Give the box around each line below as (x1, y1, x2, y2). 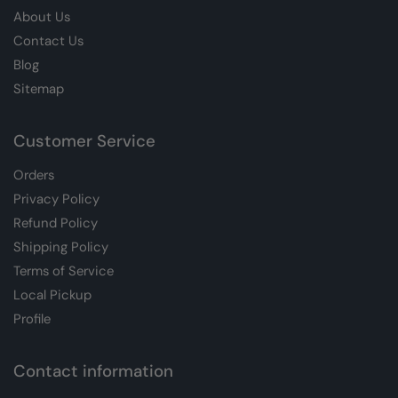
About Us (13, 8, 70, 26)
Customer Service (13, 130, 155, 152)
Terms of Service (13, 262, 114, 280)
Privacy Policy (13, 190, 99, 208)
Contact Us (13, 32, 84, 50)
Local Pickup (13, 286, 92, 304)
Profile (13, 310, 51, 328)
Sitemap (13, 80, 64, 98)
